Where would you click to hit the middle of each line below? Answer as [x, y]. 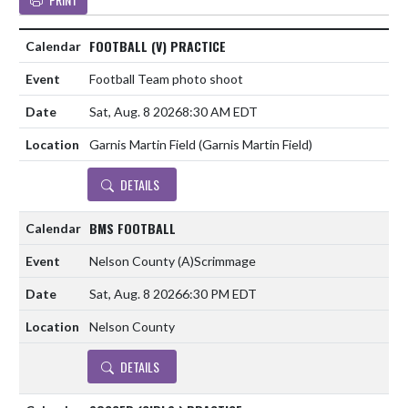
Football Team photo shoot [166, 79]
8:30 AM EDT [220, 112]
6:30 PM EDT [219, 294]
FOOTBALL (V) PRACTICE [158, 46]
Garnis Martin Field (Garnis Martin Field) [201, 145]
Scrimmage [225, 261]
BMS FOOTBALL [133, 228]
